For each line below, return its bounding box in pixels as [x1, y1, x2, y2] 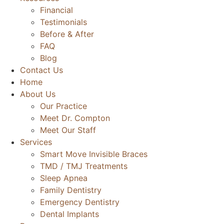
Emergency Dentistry [40, 197, 119, 207]
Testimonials [40, 17, 87, 27]
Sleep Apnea [40, 173, 87, 183]
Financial [40, 5, 73, 15]
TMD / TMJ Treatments [40, 161, 127, 171]
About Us [20, 89, 55, 99]
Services [20, 137, 52, 147]
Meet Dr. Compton [40, 113, 110, 123]
